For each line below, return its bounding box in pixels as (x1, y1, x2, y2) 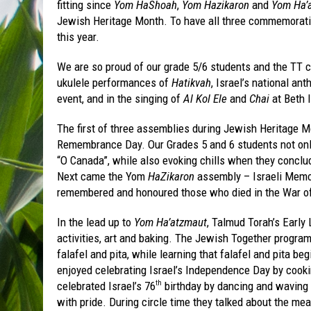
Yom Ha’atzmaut (134, 215, 207, 229)
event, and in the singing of (57, 91, 183, 106)
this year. (57, 29, 99, 44)
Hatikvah (171, 75, 211, 90)
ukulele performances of (57, 75, 171, 90)
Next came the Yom (57, 169, 145, 183)
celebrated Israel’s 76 (57, 278, 155, 293)
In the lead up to (57, 215, 134, 229)
